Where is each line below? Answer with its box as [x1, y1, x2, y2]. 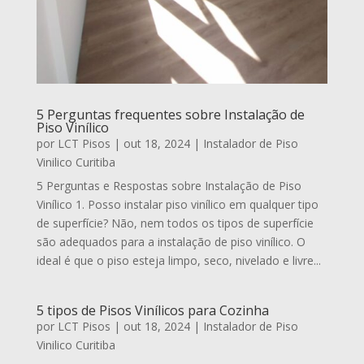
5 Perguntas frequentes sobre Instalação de [36, 105, 305, 123]
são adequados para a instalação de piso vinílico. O [36, 233, 305, 249]
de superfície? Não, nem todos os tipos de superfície [36, 214, 314, 231]
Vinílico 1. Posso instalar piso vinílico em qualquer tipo [36, 196, 318, 212]
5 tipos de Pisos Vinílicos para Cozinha [36, 301, 269, 319]
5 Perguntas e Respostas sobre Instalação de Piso [36, 177, 301, 193]
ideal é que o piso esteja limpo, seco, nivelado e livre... [36, 252, 321, 268]
